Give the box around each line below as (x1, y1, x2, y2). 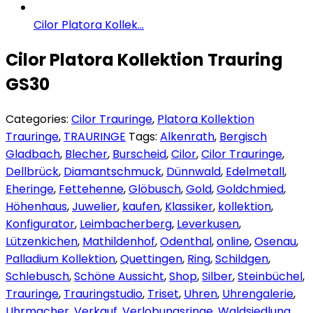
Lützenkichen (6, 233, 78, 249)
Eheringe (6, 180, 54, 197)
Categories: (6, 110, 71, 127)
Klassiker (165, 198, 213, 214)
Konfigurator (6, 215, 75, 232)
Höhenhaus (6, 198, 67, 214)
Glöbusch (129, 180, 181, 197)
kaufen (122, 198, 160, 214)
